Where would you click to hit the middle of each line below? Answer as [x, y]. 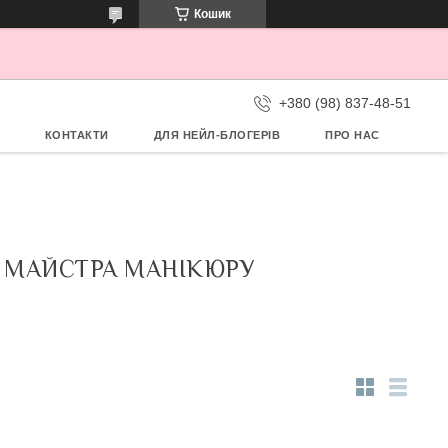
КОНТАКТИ [76, 135]
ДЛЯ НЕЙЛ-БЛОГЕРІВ [217, 135]
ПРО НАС [352, 135]
